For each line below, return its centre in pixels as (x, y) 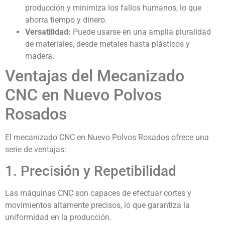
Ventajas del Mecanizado (95, 76)
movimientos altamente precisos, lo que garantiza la (97, 205)
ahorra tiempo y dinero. (66, 20)
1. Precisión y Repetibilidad (91, 171)
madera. (40, 56)
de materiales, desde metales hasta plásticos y (107, 44)
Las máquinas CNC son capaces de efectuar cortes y (98, 193)
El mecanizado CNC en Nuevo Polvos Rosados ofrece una (107, 137)
